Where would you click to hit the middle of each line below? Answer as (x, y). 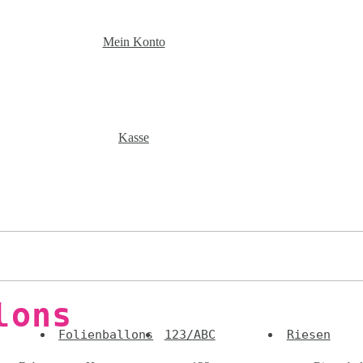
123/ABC (190, 334)
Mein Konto (134, 41)
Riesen (308, 334)
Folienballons (106, 334)
